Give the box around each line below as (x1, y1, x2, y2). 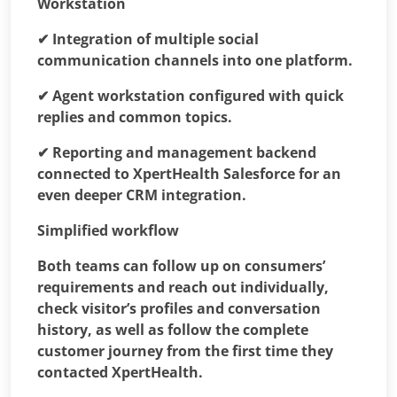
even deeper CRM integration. (37, 184, 246, 205)
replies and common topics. (37, 106, 232, 127)
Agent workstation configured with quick (52, 85, 344, 105)
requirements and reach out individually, (37, 276, 329, 297)
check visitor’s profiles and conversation (37, 298, 321, 318)
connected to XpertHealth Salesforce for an (37, 163, 341, 183)
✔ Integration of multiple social (37, 28, 259, 49)
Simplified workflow (37, 220, 179, 240)
